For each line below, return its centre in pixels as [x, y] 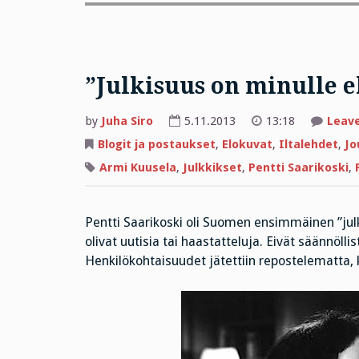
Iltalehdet [308, 145]
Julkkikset [212, 167]
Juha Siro [127, 121]
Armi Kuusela [137, 167]
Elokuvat [247, 145]
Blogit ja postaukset [156, 145]
